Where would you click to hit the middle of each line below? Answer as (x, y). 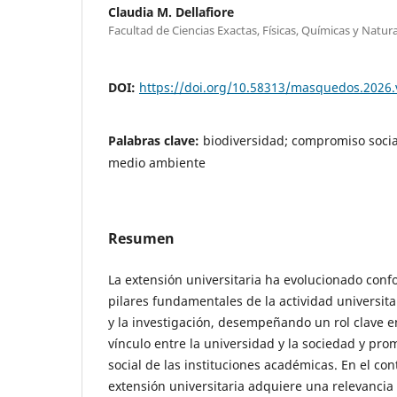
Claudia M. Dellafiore (171, 12)
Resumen (141, 238)
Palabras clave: (156, 140)
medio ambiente (157, 162)
